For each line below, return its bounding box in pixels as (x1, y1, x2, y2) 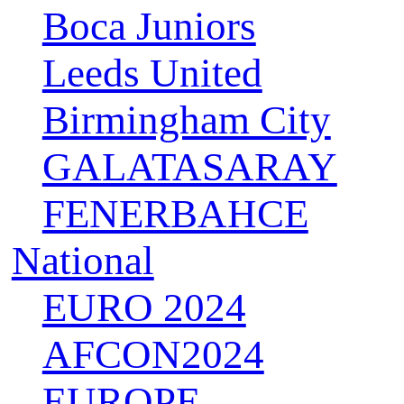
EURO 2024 (41, 285, 246, 331)
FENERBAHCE (41, 191, 308, 237)
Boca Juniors (41, 4, 256, 50)
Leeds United (41, 50, 262, 96)
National (11, 238, 154, 284)
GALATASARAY (41, 144, 337, 190)
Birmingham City (41, 97, 331, 143)
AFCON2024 (41, 332, 264, 378)
